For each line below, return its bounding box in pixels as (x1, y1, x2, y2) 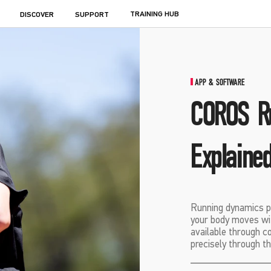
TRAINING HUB (130, 10, 180, 18)
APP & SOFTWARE (195, 77, 245, 87)
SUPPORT (75, 11, 109, 19)
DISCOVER (20, 11, 54, 19)
